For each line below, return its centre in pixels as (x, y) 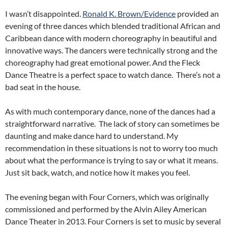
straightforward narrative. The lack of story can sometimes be (112, 124)
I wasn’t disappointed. (44, 14)
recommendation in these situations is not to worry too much (111, 148)
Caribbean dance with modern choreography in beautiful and (111, 38)
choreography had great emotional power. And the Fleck (103, 63)
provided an (197, 14)
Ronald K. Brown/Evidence (129, 14)
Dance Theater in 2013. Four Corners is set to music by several (113, 221)
